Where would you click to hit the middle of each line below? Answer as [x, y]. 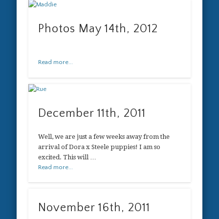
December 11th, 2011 [92, 113]
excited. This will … [67, 157]
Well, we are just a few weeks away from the [104, 136]
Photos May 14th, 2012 [98, 29]
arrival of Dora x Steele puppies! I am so [99, 147]
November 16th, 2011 [94, 208]
